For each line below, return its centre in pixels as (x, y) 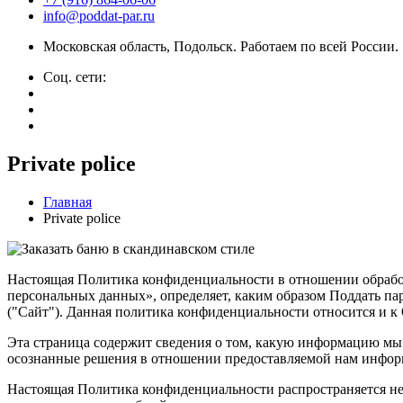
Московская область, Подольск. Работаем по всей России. (221, 46)
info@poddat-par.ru (99, 16)
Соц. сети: (75, 77)
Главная (67, 201)
